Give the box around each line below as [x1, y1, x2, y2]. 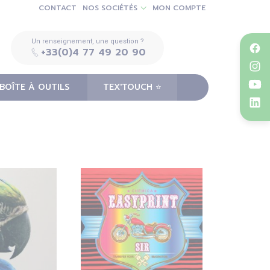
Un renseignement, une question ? [31, 37, 144, 45]
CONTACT [39, 2, 77, 13]
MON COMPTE [152, 2, 206, 13]
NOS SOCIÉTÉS [83, 2, 137, 13]
